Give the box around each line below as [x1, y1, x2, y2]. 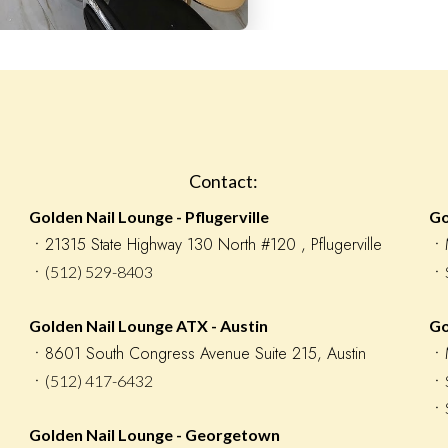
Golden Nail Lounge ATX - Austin [29, 316, 269, 335]
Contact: [189, 170, 259, 192]
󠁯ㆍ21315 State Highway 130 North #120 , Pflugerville [29, 233, 383, 256]
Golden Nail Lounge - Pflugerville [29, 207, 270, 226]
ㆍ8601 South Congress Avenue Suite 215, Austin [29, 342, 367, 365]
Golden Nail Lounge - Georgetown [29, 425, 281, 444]
